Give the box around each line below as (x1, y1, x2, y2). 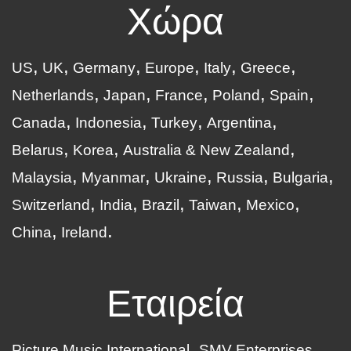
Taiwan (189, 197, 237, 214)
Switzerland (12, 197, 90, 214)
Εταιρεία (107, 283, 244, 325)
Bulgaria (273, 169, 328, 186)
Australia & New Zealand (123, 142, 290, 159)
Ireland (61, 224, 107, 241)
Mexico (246, 197, 295, 214)
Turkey (151, 114, 197, 132)
